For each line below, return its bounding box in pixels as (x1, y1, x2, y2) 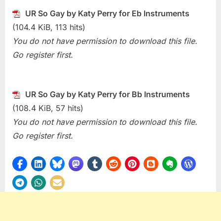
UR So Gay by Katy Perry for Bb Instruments (25, 89, 190, 99)
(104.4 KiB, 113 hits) (12, 22, 85, 32)
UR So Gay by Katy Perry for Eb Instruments (25, 8, 189, 18)
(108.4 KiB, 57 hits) (12, 103, 83, 113)
